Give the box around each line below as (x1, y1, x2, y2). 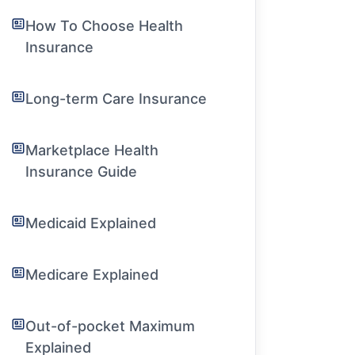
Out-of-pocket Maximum (25, 318, 196, 334)
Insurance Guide (25, 163, 138, 180)
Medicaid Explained (25, 215, 157, 231)
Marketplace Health (25, 142, 159, 158)
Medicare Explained (25, 266, 159, 283)
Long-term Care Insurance (25, 90, 208, 107)
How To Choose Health (25, 17, 184, 34)
